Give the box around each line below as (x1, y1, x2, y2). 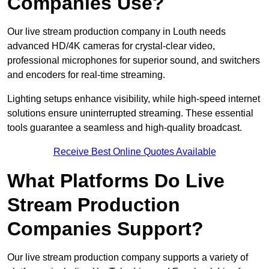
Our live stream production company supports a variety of (7, 252, 248, 263)
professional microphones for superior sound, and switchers (7, 55, 260, 66)
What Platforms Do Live (7, 170, 225, 192)
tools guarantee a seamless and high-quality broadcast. (7, 122, 242, 133)
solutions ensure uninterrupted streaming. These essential (7, 108, 253, 119)
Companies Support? (7, 218, 204, 240)
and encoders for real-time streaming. (7, 70, 165, 80)
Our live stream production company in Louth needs (7, 26, 226, 37)
